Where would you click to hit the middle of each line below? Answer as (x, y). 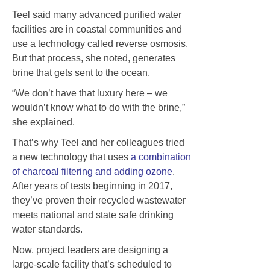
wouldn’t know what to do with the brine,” (99, 107)
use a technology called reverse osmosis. (100, 43)
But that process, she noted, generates (94, 58)
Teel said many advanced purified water (97, 14)
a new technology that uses (71, 157)
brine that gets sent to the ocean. (81, 72)
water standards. (47, 229)
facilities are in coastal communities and (97, 29)
